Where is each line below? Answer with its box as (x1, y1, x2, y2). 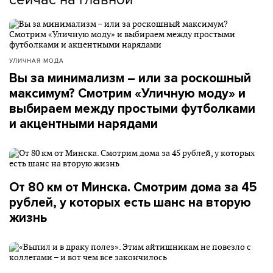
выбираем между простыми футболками (9, 101, 255, 116)
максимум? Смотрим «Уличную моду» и (9, 86, 246, 101)
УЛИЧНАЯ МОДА (9, 56, 64, 65)
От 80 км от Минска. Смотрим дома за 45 (9, 180, 257, 195)
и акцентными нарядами (9, 116, 158, 132)
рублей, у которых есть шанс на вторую (9, 195, 251, 210)
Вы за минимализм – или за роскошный (9, 71, 251, 86)
